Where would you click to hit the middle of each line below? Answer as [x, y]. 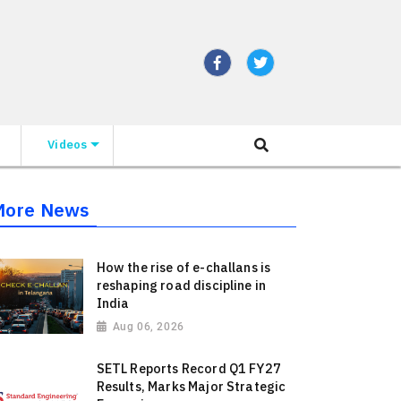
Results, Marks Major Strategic [191, 387]
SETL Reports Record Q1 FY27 [188, 369]
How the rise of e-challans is [183, 268]
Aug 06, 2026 [148, 327]
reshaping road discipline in [181, 286]
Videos [68, 144]
